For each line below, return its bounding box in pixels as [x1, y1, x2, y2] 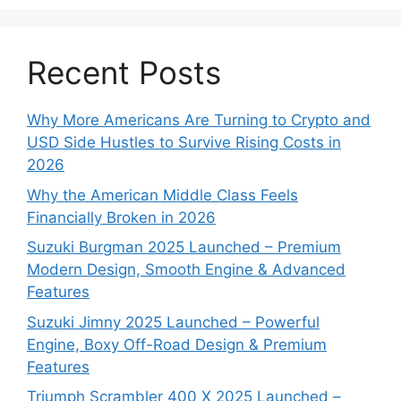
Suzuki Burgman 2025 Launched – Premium [27, 238, 341, 257]
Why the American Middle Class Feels [27, 185, 298, 204]
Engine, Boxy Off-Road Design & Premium [27, 335, 327, 354]
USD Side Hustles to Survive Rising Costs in [27, 133, 341, 152]
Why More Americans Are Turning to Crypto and [27, 111, 371, 130]
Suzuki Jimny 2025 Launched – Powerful [27, 312, 320, 331]
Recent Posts [27, 54, 221, 92]
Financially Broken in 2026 [27, 208, 216, 226]
